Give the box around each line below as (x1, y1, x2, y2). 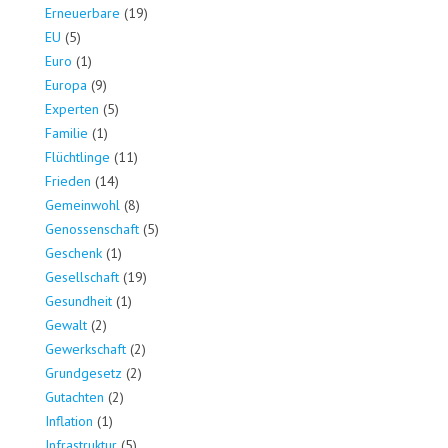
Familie (45, 124, 88, 143)
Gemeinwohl (45, 196, 120, 215)
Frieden (45, 172, 91, 191)
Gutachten (45, 388, 104, 407)
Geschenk (45, 244, 102, 263)
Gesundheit (45, 292, 112, 311)
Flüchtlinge (45, 148, 110, 167)
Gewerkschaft (45, 340, 126, 359)
